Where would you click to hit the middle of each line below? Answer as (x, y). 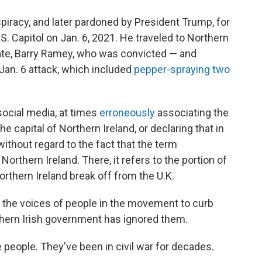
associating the (192, 113)
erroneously (127, 113)
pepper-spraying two (182, 70)
